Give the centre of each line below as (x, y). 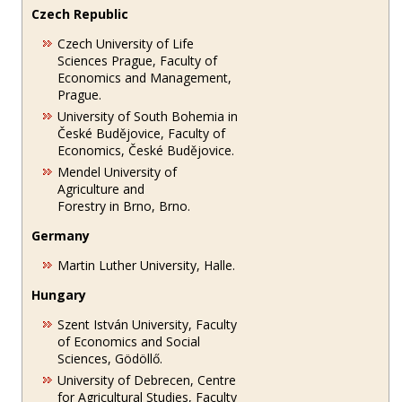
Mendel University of (118, 171)
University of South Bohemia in (148, 116)
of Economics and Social (129, 341)
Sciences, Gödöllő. (110, 358)
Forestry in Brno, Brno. (124, 205)
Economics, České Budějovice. (146, 150)
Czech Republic (80, 13)
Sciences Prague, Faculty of (138, 60)
